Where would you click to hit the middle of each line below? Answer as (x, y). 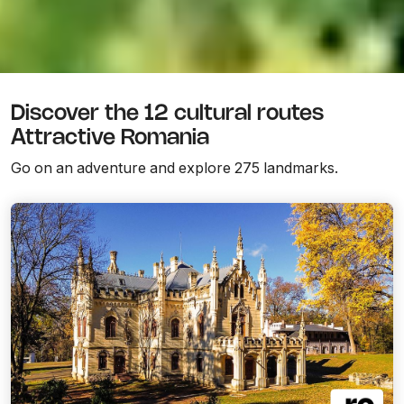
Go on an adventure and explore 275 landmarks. (174, 167)
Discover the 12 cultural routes (167, 114)
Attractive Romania (110, 138)
